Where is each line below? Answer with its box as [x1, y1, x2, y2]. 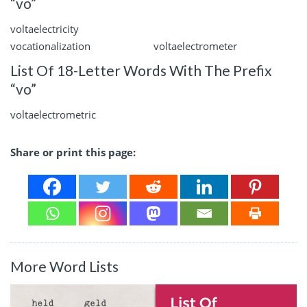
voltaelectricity [10, 22, 79, 36]
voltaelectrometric [10, 108, 96, 122]
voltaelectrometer [153, 39, 237, 53]
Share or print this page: [10, 145, 136, 160]
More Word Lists [10, 258, 119, 275]
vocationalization [10, 39, 90, 53]
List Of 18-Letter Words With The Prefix [10, 61, 272, 79]
